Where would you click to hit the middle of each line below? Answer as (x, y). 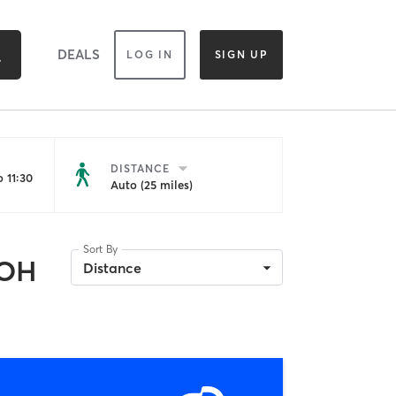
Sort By (100, 249)
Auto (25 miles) (152, 185)
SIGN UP (241, 55)
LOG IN (150, 55)
